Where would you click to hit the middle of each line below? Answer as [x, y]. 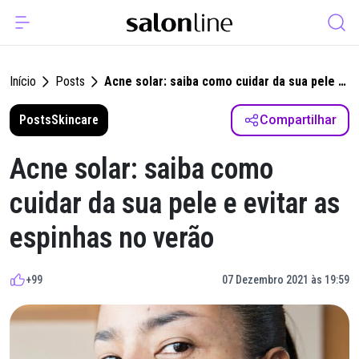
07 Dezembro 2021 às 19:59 [286, 280]
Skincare [75, 120]
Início [23, 81]
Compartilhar [298, 120]
